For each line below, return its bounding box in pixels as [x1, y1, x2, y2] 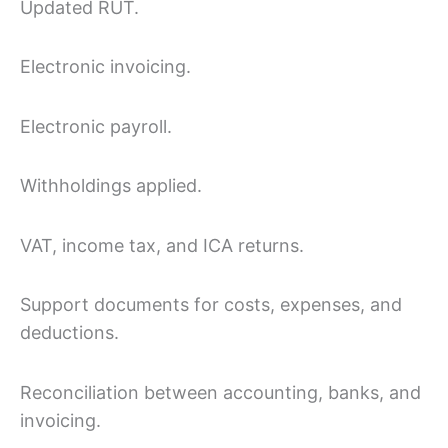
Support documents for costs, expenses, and [20, 294, 402, 316]
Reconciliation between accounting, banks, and [20, 381, 421, 403]
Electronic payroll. [20, 115, 172, 137]
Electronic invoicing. [20, 56, 191, 78]
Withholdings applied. [20, 175, 202, 197]
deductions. [20, 322, 119, 344]
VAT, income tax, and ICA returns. [20, 234, 304, 256]
